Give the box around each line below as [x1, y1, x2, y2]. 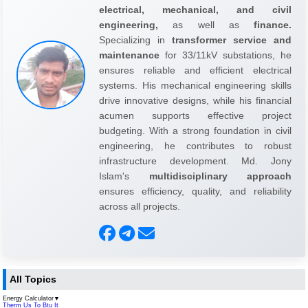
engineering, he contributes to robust [99, 140, 291, 151]
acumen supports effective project [99, 109, 291, 121]
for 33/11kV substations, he [159, 49, 291, 60]
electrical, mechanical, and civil [99, 3, 291, 15]
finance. [253, 19, 291, 30]
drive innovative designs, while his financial [99, 94, 291, 106]
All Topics [10, 274, 57, 285]
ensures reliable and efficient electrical [99, 64, 291, 76]
